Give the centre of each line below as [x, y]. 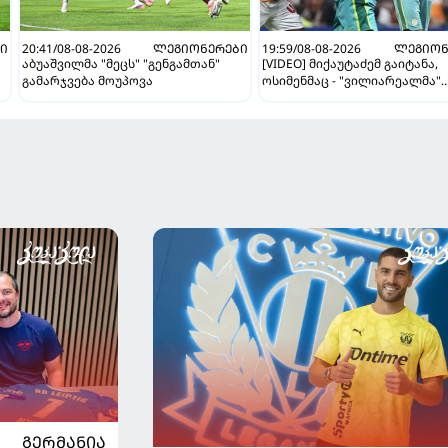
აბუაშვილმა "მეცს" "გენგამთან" [121, 64]
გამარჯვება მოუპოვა [88, 81]
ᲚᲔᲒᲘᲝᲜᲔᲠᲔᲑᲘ [201, 49]
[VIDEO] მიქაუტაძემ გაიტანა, [350, 64]
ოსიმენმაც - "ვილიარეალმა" [352, 81]
